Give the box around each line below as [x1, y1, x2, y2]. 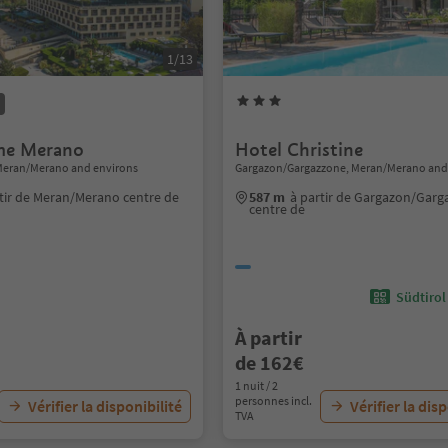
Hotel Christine [235, 138, 364, 161]
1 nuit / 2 [235, 378, 279, 393]
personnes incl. [235, 393, 313, 408]
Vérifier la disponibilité [28, 396, 183, 416]
